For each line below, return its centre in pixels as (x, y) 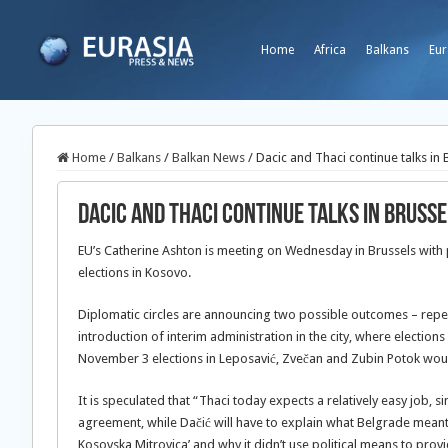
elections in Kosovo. (134, 272)
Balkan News (208, 157)
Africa (330, 50)
